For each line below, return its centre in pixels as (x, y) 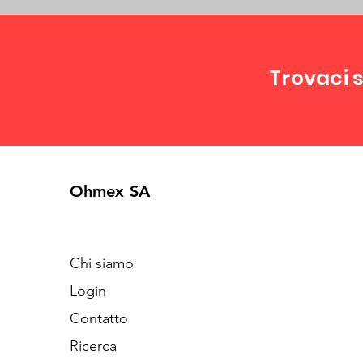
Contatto (98, 318)
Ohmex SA (110, 191)
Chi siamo (101, 263)
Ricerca (93, 346)
